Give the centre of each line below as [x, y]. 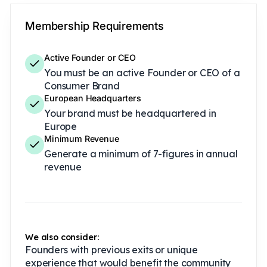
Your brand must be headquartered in [130, 113]
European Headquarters [93, 98]
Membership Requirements [94, 25]
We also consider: [62, 237]
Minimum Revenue [82, 138]
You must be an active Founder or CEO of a [142, 72]
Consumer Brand [82, 86]
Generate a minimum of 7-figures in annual [141, 153]
